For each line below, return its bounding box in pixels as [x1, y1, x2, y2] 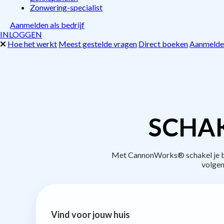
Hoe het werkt [7, 39, 57, 48]
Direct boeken [138, 39, 188, 48]
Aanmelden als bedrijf [10, 20, 84, 29]
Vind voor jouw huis [51, 208, 130, 220]
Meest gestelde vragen [58, 39, 137, 48]
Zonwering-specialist [30, 2, 102, 12]
